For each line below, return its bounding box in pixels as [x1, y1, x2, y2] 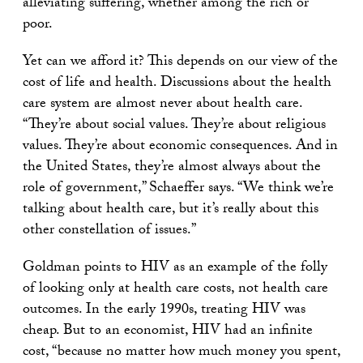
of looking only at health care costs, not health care [23, 277, 328, 303]
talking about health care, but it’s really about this [23, 198, 318, 224]
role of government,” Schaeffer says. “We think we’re [23, 177, 334, 203]
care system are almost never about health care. [23, 92, 302, 118]
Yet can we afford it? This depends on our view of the [23, 50, 338, 76]
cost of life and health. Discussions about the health [23, 71, 331, 97]
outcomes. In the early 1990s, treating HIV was [23, 298, 305, 324]
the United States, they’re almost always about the [23, 156, 321, 181]
